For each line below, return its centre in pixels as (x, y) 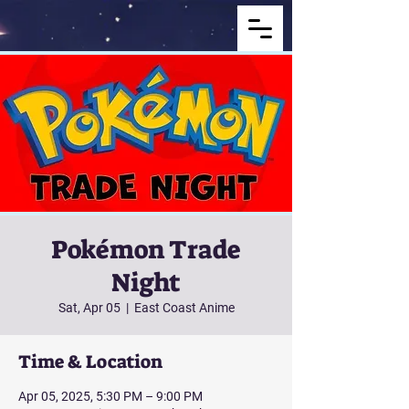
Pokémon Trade (146, 250)
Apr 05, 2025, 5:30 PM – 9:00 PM (110, 396)
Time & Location (90, 362)
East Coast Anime (184, 308)
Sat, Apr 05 (89, 308)
